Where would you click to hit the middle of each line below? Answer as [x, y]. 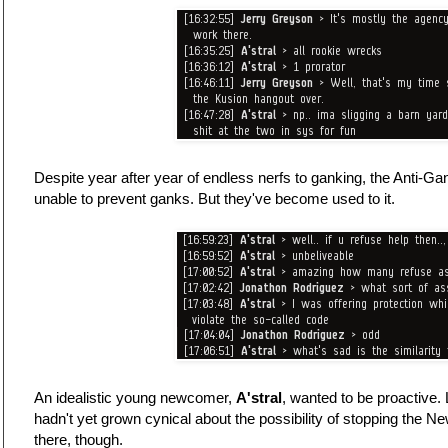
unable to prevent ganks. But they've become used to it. [214, 199]
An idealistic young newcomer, [135, 398]
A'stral [259, 398]
